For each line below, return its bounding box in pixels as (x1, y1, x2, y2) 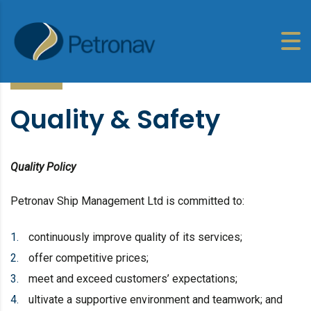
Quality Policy (10, 160, 76, 174)
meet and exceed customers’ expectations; (28, 271, 237, 285)
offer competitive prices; (28, 251, 149, 264)
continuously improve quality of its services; (28, 230, 242, 244)
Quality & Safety (10, 101, 220, 137)
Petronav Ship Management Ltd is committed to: (10, 194, 244, 208)
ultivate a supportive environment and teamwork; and (28, 292, 283, 306)
